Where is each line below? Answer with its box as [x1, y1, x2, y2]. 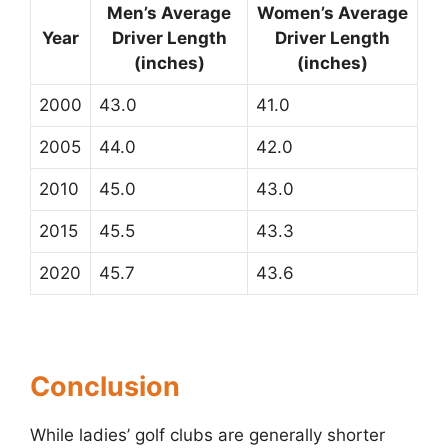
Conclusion [30, 369, 180, 403]
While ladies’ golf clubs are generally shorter [30, 424, 385, 445]
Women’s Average [257, 2, 408, 23]
